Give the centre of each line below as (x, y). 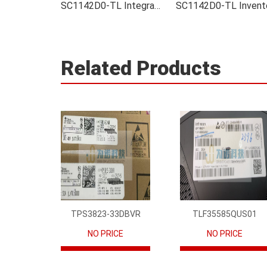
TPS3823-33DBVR (105, 214)
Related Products (141, 68)
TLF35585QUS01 (225, 214)
